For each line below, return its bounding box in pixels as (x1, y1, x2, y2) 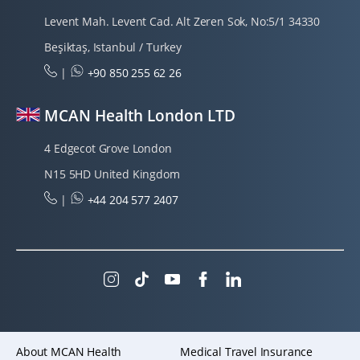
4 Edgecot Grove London (44, 141, 172, 157)
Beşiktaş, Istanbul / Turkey (44, 39, 182, 55)
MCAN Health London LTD (40, 104, 235, 126)
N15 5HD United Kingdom (44, 166, 180, 182)
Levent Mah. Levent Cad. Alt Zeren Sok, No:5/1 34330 (44, 14, 321, 30)
